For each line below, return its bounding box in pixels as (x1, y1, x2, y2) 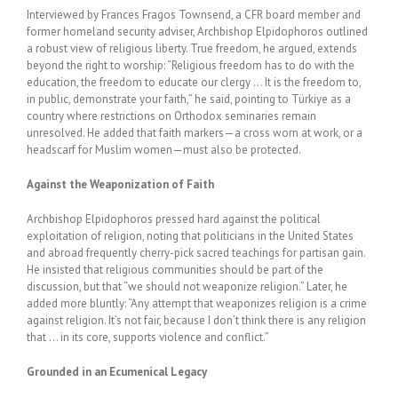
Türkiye (291, 92, 330, 107)
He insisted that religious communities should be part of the (27, 262, 323, 277)
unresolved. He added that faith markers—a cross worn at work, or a (27, 125, 362, 140)
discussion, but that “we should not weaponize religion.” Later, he (27, 279, 347, 294)
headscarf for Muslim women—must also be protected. (27, 142, 301, 157)
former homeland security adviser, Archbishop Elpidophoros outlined (27, 24, 368, 39)
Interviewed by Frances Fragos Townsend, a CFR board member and (27, 7, 361, 22)
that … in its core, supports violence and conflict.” (27, 330, 269, 345)
